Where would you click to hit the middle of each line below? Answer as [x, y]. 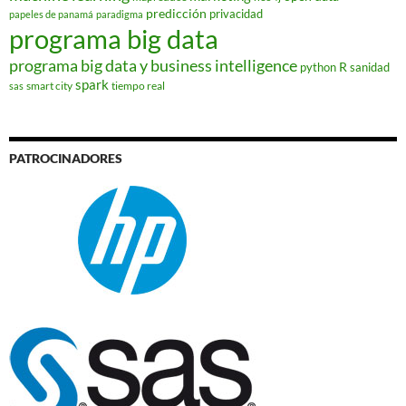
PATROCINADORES [66, 159]
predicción [176, 14]
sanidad [370, 68]
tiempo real [138, 86]
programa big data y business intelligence [153, 66]
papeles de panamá [51, 14]
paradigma [120, 14]
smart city [49, 86]
